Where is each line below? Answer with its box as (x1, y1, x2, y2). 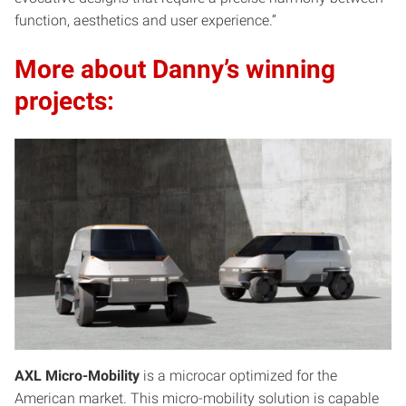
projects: (14, 85, 114, 116)
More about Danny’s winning (14, 53, 335, 84)
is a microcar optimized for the (140, 367, 337, 385)
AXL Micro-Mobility (14, 367, 140, 385)
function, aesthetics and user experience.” (14, 11, 276, 29)
